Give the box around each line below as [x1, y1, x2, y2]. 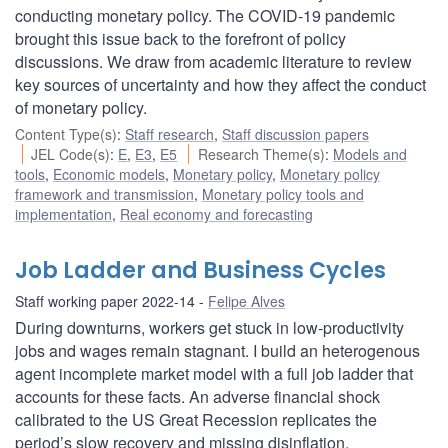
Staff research [125, 123, 214, 144]
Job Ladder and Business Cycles [15, 254, 386, 286]
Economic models [53, 163, 165, 184]
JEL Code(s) [31, 143, 111, 164]
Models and [332, 143, 407, 164]
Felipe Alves [208, 290, 285, 311]
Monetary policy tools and [202, 183, 364, 204]
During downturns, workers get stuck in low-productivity [15, 315, 404, 339]
